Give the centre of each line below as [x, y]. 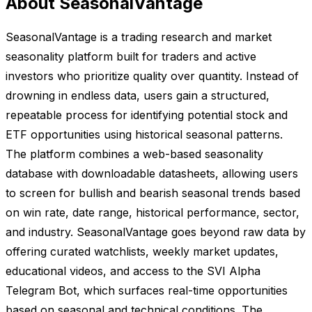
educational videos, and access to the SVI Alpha [133, 271]
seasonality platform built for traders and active [131, 56]
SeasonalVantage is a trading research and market [139, 37]
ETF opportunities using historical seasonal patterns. [144, 134]
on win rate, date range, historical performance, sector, [153, 212]
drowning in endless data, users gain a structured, [138, 95]
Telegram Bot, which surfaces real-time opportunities [147, 290]
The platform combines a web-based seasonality [134, 154]
